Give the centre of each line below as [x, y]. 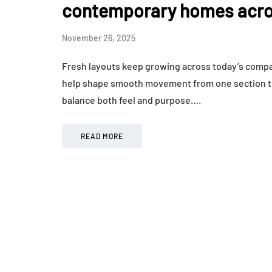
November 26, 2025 [99, 38]
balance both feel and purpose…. [131, 100]
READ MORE [102, 136]
